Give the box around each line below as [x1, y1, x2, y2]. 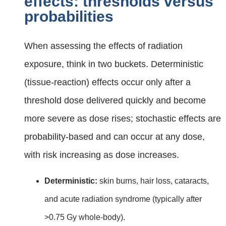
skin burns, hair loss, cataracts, [97, 177, 209, 186]
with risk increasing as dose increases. [24, 150, 179, 160]
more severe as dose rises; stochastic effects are [24, 114, 221, 124]
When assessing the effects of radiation [24, 41, 183, 51]
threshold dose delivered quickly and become [24, 95, 206, 106]
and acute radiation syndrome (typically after [44, 195, 202, 204]
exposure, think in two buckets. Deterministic [24, 59, 203, 70]
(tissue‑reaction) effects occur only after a [24, 77, 191, 88]
